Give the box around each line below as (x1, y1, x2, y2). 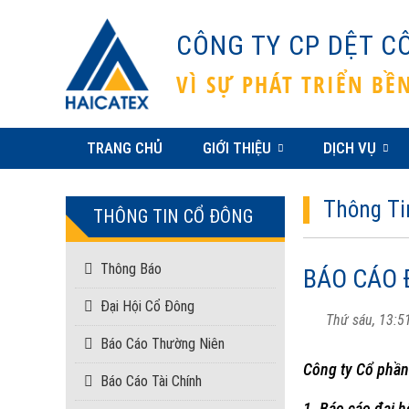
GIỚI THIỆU (202, 139, 271, 157)
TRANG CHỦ (87, 139, 163, 157)
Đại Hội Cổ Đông (100, 298, 194, 315)
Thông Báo (100, 260, 162, 278)
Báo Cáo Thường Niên (100, 335, 225, 352)
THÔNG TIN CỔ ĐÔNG (93, 205, 253, 227)
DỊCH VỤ (322, 139, 376, 157)
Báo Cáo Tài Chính (100, 372, 202, 390)
